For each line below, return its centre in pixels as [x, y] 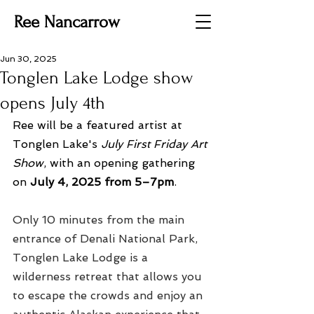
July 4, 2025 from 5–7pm [102, 182]
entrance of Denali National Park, [107, 239]
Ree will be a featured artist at [99, 125]
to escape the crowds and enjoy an [109, 295]
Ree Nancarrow [67, 22]
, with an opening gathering [121, 163]
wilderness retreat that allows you [109, 277]
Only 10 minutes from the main [100, 220]
